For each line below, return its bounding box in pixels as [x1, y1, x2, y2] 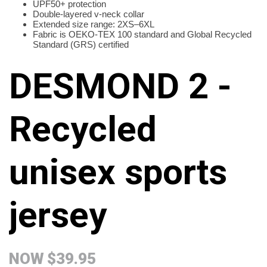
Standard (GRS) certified [33, 39, 129, 50]
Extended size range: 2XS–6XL [33, 19, 154, 30]
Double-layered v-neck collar [33, 9, 144, 20]
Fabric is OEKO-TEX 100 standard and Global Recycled [33, 29, 252, 40]
